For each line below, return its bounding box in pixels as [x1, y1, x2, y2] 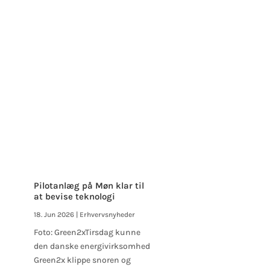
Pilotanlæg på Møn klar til [33, 180, 144, 191]
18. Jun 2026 [33, 210, 74, 219]
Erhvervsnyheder [79, 210, 135, 219]
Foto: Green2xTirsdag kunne [33, 227, 140, 237]
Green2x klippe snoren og [33, 254, 131, 265]
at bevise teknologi [33, 190, 115, 202]
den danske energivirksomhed [33, 240, 150, 251]
